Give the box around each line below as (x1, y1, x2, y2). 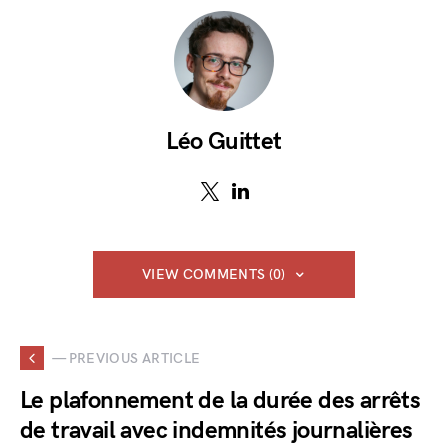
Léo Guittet (166, 127, 282, 156)
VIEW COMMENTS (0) (141, 266, 286, 283)
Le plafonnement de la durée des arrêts (20, 386, 421, 415)
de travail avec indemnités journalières (20, 416, 413, 445)
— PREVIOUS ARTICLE (52, 349, 201, 367)
